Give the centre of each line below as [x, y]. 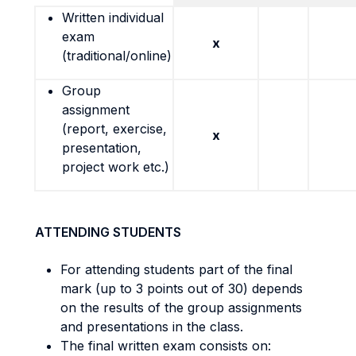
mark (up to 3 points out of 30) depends [182, 288]
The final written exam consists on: [166, 346]
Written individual [113, 17]
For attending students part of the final [176, 269]
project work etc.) [116, 167]
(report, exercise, [114, 129]
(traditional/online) [117, 56]
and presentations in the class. [152, 327]
